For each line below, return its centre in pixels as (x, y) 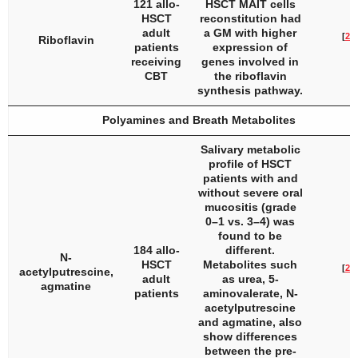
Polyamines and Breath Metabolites (199, 120)
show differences (250, 336)
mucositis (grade (250, 207)
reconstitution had (250, 18)
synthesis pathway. (250, 90)
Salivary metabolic (250, 149)
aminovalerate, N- (250, 293)
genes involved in (250, 62)
